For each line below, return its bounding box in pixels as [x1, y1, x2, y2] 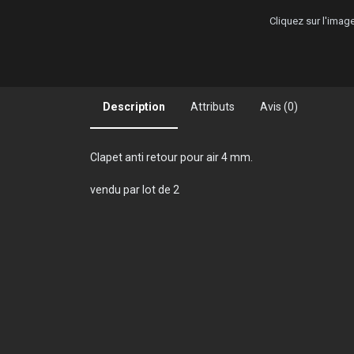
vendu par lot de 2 [90, 183, 179, 196]
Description [103, 100, 165, 113]
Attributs [190, 100, 235, 113]
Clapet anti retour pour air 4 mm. [90, 150, 253, 164]
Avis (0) [260, 100, 298, 113]
